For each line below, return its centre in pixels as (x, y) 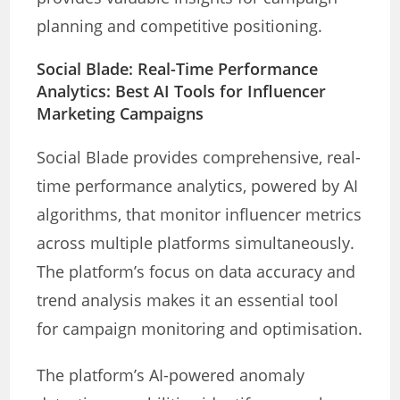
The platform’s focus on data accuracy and (196, 272)
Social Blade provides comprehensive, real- (199, 158)
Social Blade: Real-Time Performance (178, 69)
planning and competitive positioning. (180, 26)
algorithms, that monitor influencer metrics (200, 215)
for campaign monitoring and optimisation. (200, 329)
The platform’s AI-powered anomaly (171, 375)
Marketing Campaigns (121, 114)
